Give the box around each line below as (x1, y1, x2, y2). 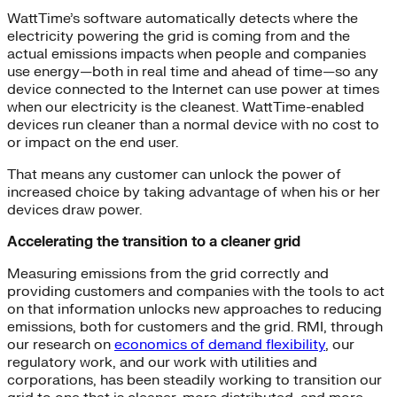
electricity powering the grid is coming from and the (7, 27, 350, 45)
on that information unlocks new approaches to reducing (7, 300, 382, 318)
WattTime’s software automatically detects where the (7, 9, 358, 27)
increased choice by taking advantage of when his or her (7, 183, 380, 201)
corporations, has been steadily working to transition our (7, 370, 382, 389)
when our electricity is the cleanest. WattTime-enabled (7, 97, 364, 116)
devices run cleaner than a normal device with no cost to (7, 115, 379, 134)
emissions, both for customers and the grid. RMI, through (7, 317, 383, 336)
